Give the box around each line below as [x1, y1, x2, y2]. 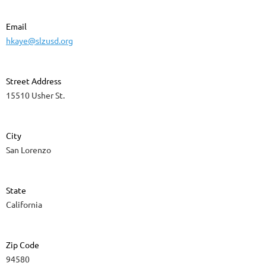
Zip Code [6, 239, 39, 251]
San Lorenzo [6, 144, 51, 156]
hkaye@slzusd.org [6, 35, 73, 46]
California [6, 199, 42, 210]
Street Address [6, 75, 61, 87]
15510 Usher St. [6, 90, 65, 101]
